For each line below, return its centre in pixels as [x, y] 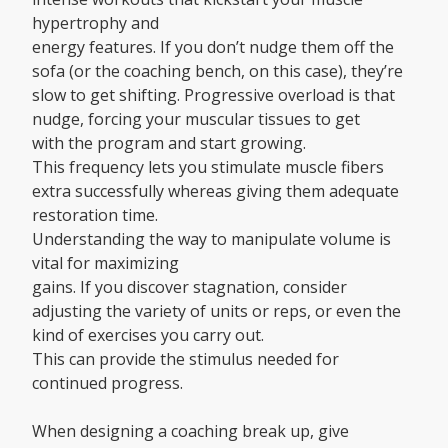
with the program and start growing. [169, 143]
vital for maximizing [105, 263]
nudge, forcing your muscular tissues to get [196, 119]
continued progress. [107, 383]
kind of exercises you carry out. [148, 335]
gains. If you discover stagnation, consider [189, 287]
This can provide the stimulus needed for [185, 359]
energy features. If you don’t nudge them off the [213, 47]
